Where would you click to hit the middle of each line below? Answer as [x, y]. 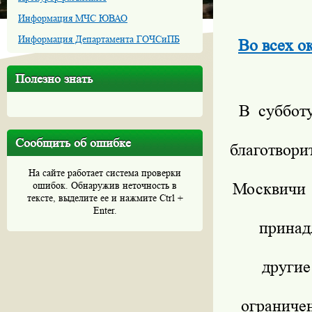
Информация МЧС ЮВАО [73, 18]
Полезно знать [54, 79]
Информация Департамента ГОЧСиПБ [99, 39]
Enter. [105, 210]
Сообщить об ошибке [73, 143]
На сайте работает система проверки [105, 173]
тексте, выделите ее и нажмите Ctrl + [105, 198]
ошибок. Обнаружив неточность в [105, 185]
